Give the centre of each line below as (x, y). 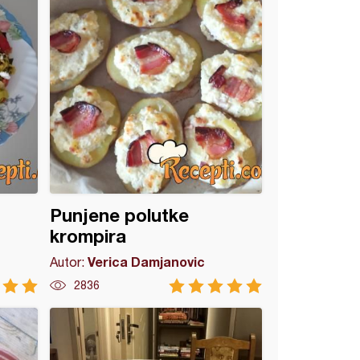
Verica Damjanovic (147, 262)
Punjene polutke (120, 215)
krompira (88, 236)
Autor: (69, 262)
